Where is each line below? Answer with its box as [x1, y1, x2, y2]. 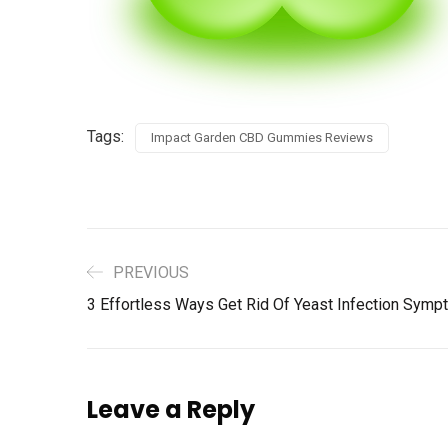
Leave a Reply [87, 393, 255, 427]
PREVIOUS [113, 263, 189, 283]
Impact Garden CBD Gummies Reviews [151, 130, 373, 146]
